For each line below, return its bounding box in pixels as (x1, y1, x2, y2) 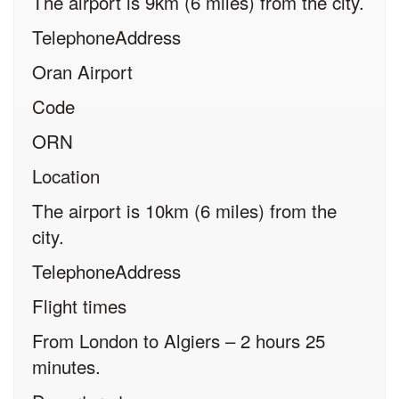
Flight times (32, 291, 126, 319)
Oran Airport (32, 57, 133, 85)
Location (32, 161, 100, 189)
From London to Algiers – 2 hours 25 (32, 326, 325, 354)
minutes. (32, 352, 101, 379)
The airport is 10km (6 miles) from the (32, 196, 337, 224)
